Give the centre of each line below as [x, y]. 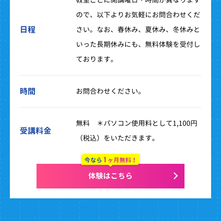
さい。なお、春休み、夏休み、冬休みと [138, 29]
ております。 [97, 59]
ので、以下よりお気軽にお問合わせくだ [138, 14]
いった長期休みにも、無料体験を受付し [138, 44]
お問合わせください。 [110, 91]
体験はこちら [110, 176]
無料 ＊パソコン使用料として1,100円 [137, 123]
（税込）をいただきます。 [117, 138]
